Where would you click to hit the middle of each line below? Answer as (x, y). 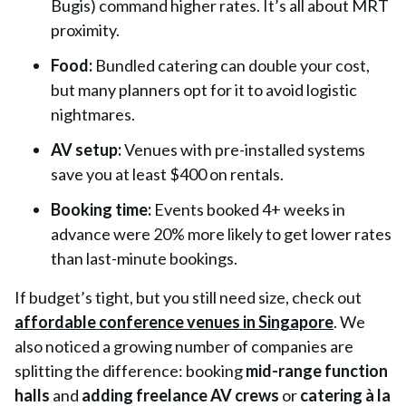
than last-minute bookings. (144, 258)
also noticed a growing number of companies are (184, 346)
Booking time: (101, 209)
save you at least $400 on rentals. (167, 174)
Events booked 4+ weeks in (250, 209)
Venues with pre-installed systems (245, 150)
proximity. (85, 30)
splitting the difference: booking (129, 371)
